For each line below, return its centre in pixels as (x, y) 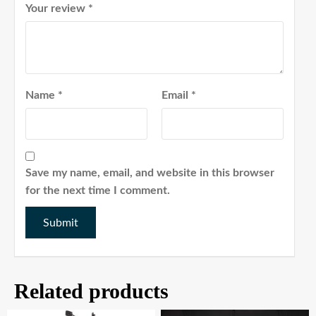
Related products (91, 291)
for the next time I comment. (98, 191)
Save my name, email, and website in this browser (150, 173)
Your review (57, 9)
